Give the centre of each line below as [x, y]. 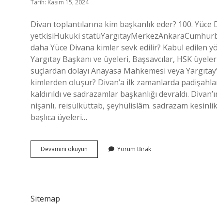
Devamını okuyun [64, 149]
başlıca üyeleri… [59, 117]
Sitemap [45, 199]
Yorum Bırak [134, 149]
